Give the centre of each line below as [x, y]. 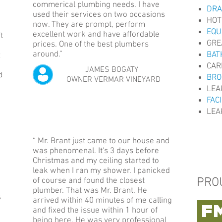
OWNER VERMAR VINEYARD [111, 80]
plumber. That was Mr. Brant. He [90, 191]
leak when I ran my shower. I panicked [101, 171]
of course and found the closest [89, 181]
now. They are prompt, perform [89, 25]
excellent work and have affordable [96, 35]
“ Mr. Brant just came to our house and [101, 141]
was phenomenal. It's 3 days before [96, 151]
